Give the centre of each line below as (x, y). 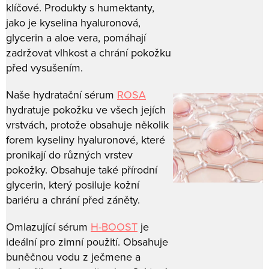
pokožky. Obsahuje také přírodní (82, 170)
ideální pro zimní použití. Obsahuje (87, 242)
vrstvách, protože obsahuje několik (87, 125)
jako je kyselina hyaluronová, (73, 23)
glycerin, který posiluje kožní (73, 185)
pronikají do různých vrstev (69, 155)
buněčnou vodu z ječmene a (73, 257)
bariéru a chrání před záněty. (73, 200)
